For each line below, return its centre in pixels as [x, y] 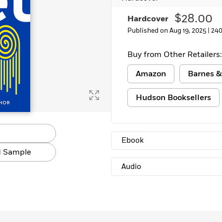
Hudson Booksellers [173, 98]
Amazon [151, 74]
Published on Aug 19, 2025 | [169, 31]
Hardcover [148, 19]
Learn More [36, 8]
